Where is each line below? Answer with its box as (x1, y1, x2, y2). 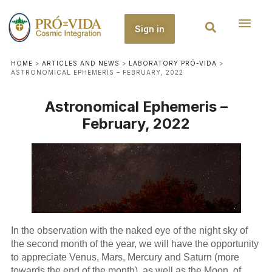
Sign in (134, 23, 165, 34)
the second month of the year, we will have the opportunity (10, 238, 259, 249)
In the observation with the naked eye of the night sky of (10, 225, 248, 236)
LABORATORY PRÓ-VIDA (128, 59, 217, 67)
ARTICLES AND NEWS (41, 59, 120, 67)
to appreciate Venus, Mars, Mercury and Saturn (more (10, 251, 239, 262)
